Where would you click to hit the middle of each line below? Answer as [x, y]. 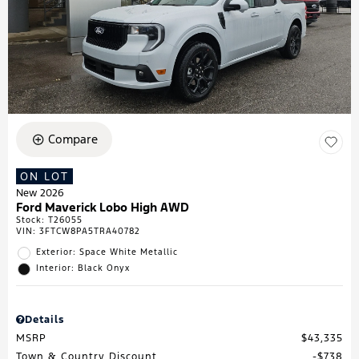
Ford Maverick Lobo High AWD [103, 208]
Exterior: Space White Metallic [107, 252]
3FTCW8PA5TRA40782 [90, 232]
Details [44, 320]
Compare [73, 139]
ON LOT [44, 177]
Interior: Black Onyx [83, 268]
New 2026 [40, 194]
